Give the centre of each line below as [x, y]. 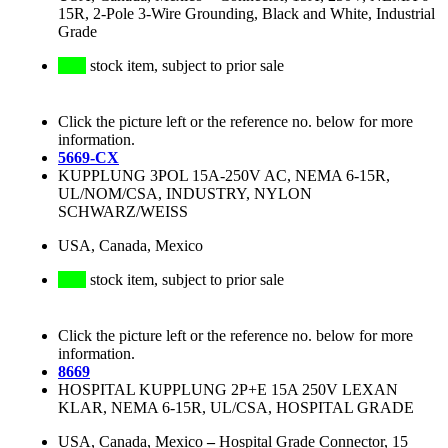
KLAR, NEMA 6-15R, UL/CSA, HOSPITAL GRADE [236, 408]
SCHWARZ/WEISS [123, 212]
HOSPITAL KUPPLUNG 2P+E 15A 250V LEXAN [228, 390]
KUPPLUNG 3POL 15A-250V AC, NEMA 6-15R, [224, 176]
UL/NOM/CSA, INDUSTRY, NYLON [185, 194]
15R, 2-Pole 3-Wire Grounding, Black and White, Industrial [246, 14]
